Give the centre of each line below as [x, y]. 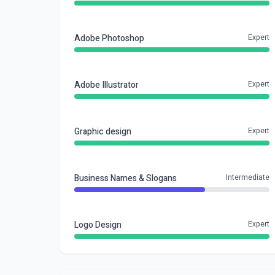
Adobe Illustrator [107, 85]
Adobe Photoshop [109, 38]
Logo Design [98, 225]
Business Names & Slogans [126, 178]
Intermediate [248, 177]
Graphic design [103, 132]
